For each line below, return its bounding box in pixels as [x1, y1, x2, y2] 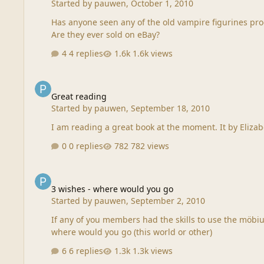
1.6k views [133, 47, 173, 59]
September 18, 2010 [131, 103, 210, 114]
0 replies [69, 140, 104, 151]
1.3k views [133, 245, 173, 256]
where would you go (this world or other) [51, 226, 213, 238]
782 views [131, 140, 170, 151]
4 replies [69, 47, 104, 59]
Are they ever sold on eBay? [51, 29, 160, 41]
